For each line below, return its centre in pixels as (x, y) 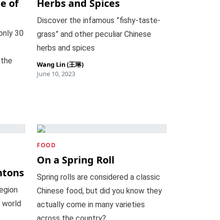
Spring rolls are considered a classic (99, 177)
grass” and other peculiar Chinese (94, 34)
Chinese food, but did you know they (100, 191)
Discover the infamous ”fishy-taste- (99, 20)
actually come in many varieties (91, 205)
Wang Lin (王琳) (60, 64)
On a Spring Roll (76, 160)
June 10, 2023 (56, 74)
